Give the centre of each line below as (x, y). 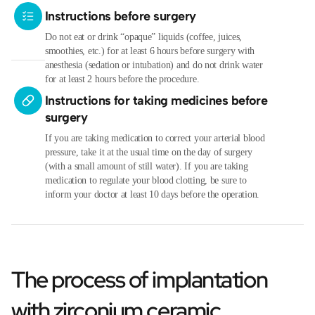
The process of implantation (140, 279)
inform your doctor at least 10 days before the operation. (153, 194)
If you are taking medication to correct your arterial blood (155, 138)
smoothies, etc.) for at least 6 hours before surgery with (150, 51)
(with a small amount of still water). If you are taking (147, 166)
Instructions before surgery (121, 16)
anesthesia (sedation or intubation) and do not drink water (154, 65)
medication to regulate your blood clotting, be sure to (146, 180)
